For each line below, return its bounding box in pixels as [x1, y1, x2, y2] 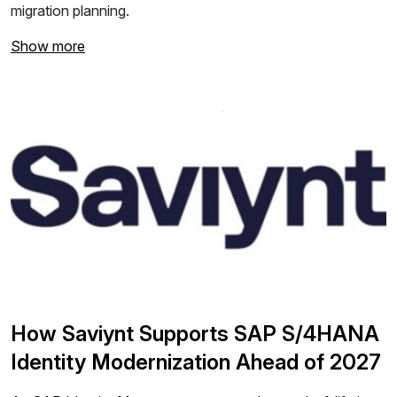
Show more [11, 37, 85, 55]
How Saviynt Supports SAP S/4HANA [11, 321, 379, 346]
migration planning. [11, 2, 129, 19]
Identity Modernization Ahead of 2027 [11, 349, 381, 375]
